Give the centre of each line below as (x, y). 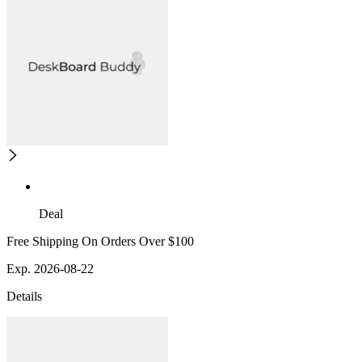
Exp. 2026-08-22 (50, 269)
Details (24, 297)
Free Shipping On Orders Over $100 (100, 242)
